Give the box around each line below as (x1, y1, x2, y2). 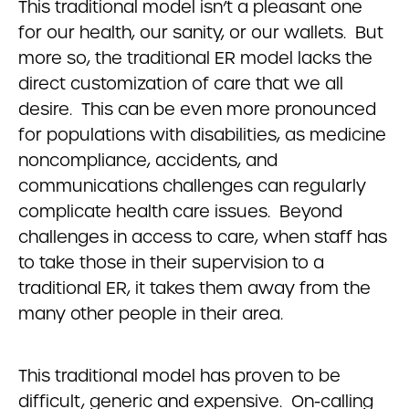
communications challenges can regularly (18, 175, 366, 196)
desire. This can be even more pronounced (18, 99, 376, 120)
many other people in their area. (18, 303, 283, 324)
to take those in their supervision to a (18, 252, 324, 273)
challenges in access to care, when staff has (18, 226, 387, 247)
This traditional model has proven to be (18, 365, 341, 386)
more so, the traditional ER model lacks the (18, 47, 372, 68)
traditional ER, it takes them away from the (18, 278, 371, 299)
